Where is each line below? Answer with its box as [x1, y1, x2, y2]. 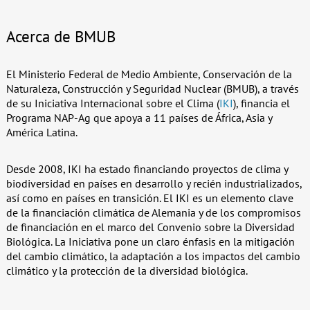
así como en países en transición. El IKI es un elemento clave [6, 190, 293, 205]
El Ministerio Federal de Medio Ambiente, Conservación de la [6, 66, 292, 81]
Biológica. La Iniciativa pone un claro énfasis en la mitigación [6, 234, 295, 248]
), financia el [232, 95, 290, 110]
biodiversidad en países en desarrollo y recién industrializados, [6, 176, 302, 190]
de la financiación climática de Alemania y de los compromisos [6, 205, 301, 219]
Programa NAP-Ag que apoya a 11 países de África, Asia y [6, 110, 272, 125]
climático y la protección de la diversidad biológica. [6, 263, 248, 277]
